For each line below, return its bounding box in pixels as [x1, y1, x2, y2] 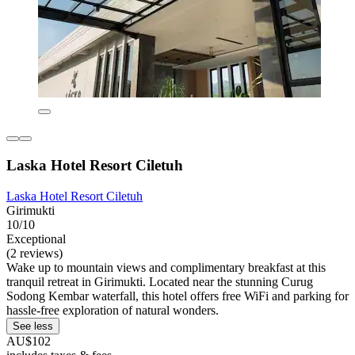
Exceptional [6, 231, 66, 246]
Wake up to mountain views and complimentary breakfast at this [6, 260, 326, 274]
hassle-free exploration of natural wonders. [6, 303, 219, 317]
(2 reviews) [6, 246, 63, 260]
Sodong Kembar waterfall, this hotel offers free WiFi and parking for [6, 288, 349, 303]
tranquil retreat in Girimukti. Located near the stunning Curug [6, 274, 313, 288]
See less [13, 319, 53, 332]
